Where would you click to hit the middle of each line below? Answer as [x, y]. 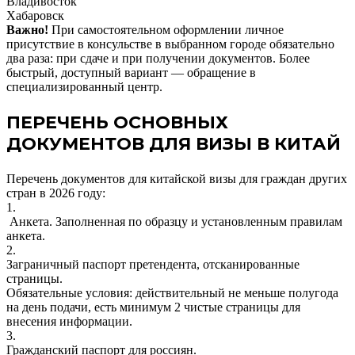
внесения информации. [69, 321]
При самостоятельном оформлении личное [166, 29]
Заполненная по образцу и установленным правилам [199, 221]
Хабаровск [35, 15]
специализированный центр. [84, 86]
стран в [28, 193]
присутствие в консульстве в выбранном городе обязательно [170, 44]
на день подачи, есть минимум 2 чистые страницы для [153, 307]
